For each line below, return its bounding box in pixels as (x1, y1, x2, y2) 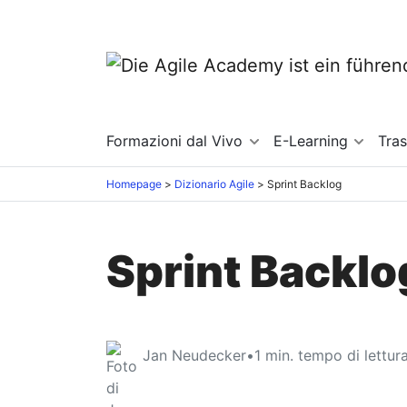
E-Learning (273, 132, 352, 150)
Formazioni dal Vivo (106, 132, 247, 150)
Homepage (106, 176, 162, 191)
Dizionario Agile (174, 176, 254, 191)
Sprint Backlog (267, 176, 342, 191)
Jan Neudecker (143, 345, 246, 364)
